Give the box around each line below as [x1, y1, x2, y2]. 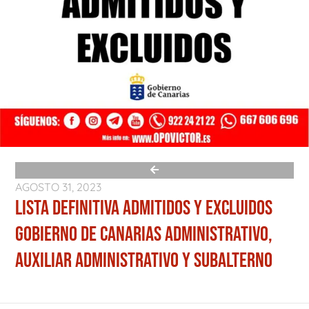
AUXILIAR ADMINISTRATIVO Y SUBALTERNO [15, 248, 272, 273]
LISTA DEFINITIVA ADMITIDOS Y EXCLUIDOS [15, 195, 272, 221]
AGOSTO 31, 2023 [15, 179, 101, 194]
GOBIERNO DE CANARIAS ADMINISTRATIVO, [15, 221, 272, 247]
